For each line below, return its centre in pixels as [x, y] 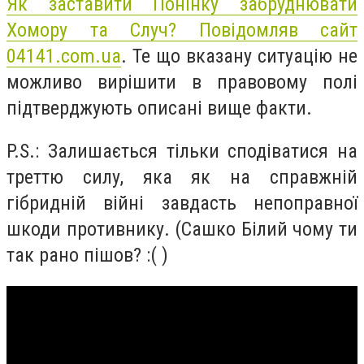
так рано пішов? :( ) [87, 256]
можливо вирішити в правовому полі [182, 82]
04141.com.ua [64, 56]
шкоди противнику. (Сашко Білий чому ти [182, 230]
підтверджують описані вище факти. [159, 108]
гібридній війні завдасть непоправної [182, 204]
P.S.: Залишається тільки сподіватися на [182, 152]
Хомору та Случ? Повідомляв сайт [182, 30]
